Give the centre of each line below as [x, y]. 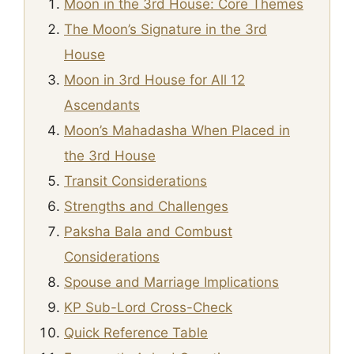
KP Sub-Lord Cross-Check [148, 307]
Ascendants [102, 105]
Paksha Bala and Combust [148, 232]
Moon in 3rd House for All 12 [154, 80]
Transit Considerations [136, 181]
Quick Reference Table [136, 333]
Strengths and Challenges [146, 206]
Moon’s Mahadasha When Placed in [177, 130]
